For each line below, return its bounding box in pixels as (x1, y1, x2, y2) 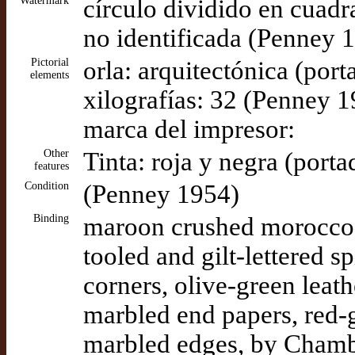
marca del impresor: (83, 115, 295, 143)
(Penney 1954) (83, 180, 239, 208)
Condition (25, 180, 69, 192)
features (34, 160, 69, 172)
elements (30, 69, 69, 81)
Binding (33, 212, 69, 224)
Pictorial (31, 56, 69, 68)
